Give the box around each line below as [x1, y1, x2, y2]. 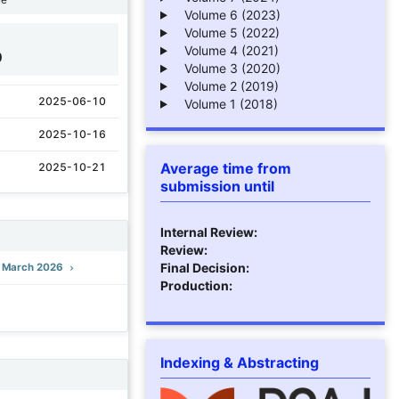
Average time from [160, 159, 291, 177]
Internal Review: [160, 224, 257, 240]
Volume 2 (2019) [173, 77, 279, 94]
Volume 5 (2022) [173, 24, 280, 40]
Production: [160, 277, 232, 293]
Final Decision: [160, 259, 249, 275]
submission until [160, 176, 274, 195]
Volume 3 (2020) [173, 60, 281, 76]
